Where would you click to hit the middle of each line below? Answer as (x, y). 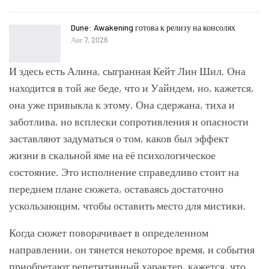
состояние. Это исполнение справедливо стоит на (124, 172)
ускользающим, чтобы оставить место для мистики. (128, 206)
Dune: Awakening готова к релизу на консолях (153, 27)
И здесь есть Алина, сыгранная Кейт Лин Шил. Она (127, 71)
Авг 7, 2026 (89, 39)
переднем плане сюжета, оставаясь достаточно (116, 189)
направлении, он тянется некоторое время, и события (132, 249)
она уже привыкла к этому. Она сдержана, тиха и (122, 105)
